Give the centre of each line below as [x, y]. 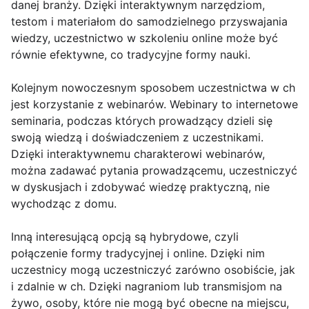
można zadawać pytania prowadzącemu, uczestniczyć [154, 171]
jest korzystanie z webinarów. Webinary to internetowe [154, 104]
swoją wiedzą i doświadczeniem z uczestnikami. [137, 138]
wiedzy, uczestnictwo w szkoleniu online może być [144, 38]
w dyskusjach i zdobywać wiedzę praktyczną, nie [140, 187]
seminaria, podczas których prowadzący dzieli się [142, 121]
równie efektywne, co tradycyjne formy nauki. [131, 55]
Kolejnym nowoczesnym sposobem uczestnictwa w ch [153, 88]
